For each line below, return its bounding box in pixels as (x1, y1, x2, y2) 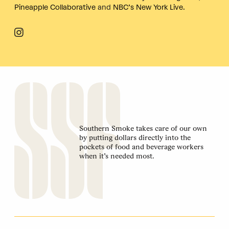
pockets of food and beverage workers (79, 142, 203, 151)
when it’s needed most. (79, 151, 154, 160)
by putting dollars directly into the (79, 133, 191, 142)
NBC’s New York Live (113, 3, 183, 12)
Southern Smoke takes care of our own (79, 124, 207, 132)
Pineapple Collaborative (14, 3, 96, 12)
